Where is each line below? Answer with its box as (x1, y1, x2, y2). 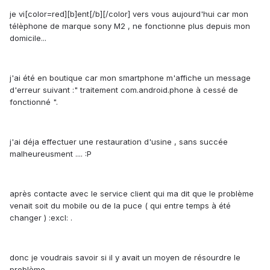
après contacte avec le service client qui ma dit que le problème (10, 189, 254, 199)
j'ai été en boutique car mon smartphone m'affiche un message (10, 73, 251, 83)
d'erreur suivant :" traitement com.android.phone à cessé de (10, 85, 238, 95)
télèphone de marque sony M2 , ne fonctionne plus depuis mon (10, 21, 250, 31)
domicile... (10, 33, 46, 43)
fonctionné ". (10, 97, 58, 107)
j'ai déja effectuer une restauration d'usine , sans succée (10, 137, 228, 147)
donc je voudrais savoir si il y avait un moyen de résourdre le (10, 253, 240, 263)
